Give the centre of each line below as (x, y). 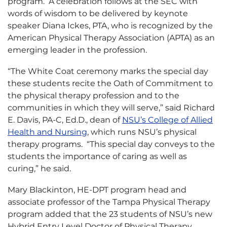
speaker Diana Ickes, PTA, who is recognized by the (110, 26)
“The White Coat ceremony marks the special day (108, 71)
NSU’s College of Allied (167, 120)
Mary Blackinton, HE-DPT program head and (97, 190)
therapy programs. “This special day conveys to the (111, 144)
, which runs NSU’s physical (142, 132)
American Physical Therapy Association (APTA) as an (111, 38)
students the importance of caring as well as (97, 156)
